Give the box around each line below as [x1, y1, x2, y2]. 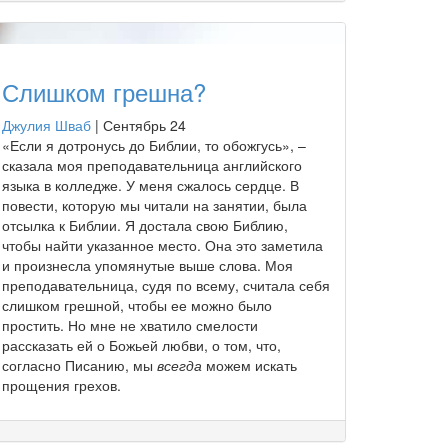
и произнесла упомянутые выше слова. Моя [2, 254, 293, 275]
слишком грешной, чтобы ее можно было [2, 294, 272, 315]
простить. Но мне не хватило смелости [2, 314, 258, 335]
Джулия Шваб [2, 114, 91, 135]
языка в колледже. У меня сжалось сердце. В [2, 174, 299, 195]
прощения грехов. [2, 374, 121, 395]
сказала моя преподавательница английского [2, 154, 302, 175]
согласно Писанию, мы [2, 354, 157, 375]
